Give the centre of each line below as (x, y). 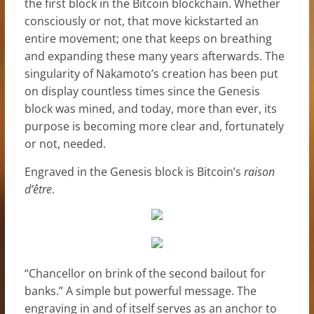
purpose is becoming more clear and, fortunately (154, 126)
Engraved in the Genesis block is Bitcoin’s (134, 171)
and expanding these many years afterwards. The (154, 56)
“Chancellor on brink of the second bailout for (145, 273)
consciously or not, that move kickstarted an (141, 21)
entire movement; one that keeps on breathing (148, 38)
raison (259, 171)
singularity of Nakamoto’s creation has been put (151, 73)
